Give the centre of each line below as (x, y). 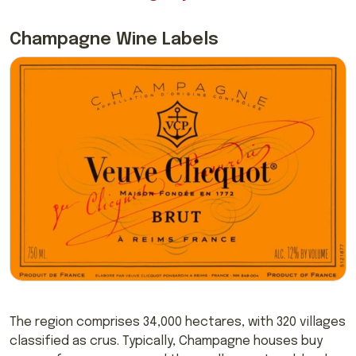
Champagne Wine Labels (114, 40)
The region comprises (75, 322)
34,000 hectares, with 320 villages (244, 322)
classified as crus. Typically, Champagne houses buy (166, 341)
